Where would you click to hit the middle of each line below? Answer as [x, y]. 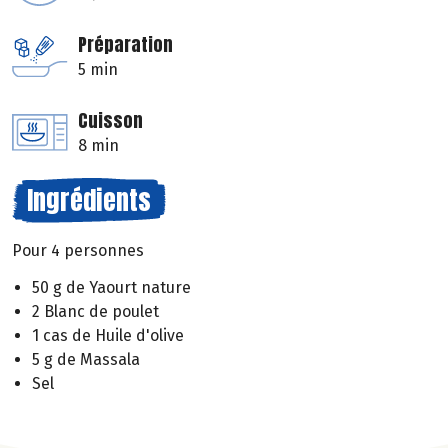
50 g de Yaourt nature [111, 287]
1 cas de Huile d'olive [108, 335]
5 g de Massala [86, 359]
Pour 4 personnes [78, 251]
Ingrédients [89, 200]
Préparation [125, 45]
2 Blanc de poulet [95, 311]
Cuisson [110, 121]
